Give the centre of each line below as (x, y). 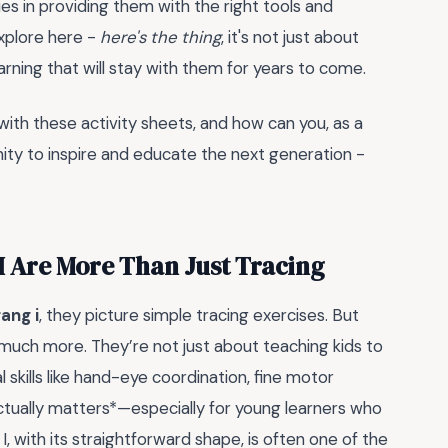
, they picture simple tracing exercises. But (199, 314)
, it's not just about (290, 37)
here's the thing (160, 37)
